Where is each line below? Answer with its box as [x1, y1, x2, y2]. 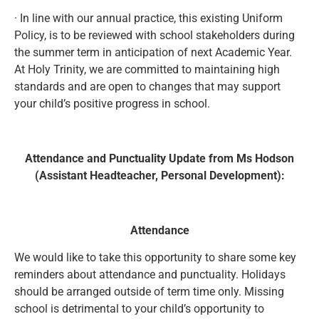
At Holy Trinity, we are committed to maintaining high [14, 63, 280, 77]
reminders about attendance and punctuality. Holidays [14, 268, 286, 282]
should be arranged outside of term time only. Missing [14, 285, 284, 299]
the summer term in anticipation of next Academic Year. [14, 46, 292, 60]
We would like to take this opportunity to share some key [14, 251, 296, 265]
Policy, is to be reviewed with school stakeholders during [14, 28, 295, 43]
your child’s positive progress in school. [14, 97, 210, 111]
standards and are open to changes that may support [14, 80, 281, 94]
